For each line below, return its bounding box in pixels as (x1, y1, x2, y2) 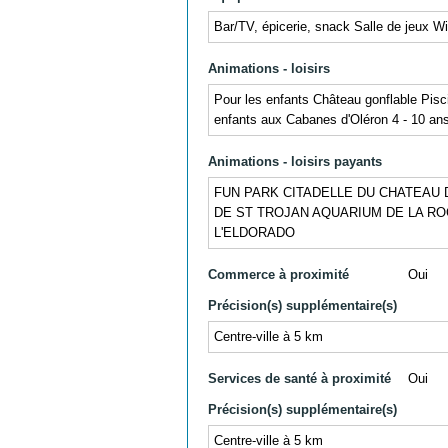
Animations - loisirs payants (208, 153, 382, 169)
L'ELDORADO (214, 224, 295, 240)
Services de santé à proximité (208, 370, 391, 386)
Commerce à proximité (208, 266, 349, 282)
